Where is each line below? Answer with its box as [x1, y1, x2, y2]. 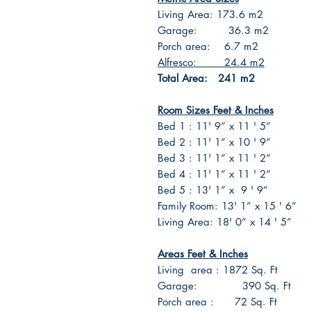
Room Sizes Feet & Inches [158, 103, 274, 117]
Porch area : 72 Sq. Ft [158, 295, 277, 308]
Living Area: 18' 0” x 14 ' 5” [158, 215, 292, 228]
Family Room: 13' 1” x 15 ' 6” [158, 199, 296, 212]
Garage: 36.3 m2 [158, 24, 269, 37]
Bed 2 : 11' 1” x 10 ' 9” [158, 135, 271, 149]
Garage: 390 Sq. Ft [158, 279, 291, 292]
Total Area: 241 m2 [158, 72, 255, 85]
